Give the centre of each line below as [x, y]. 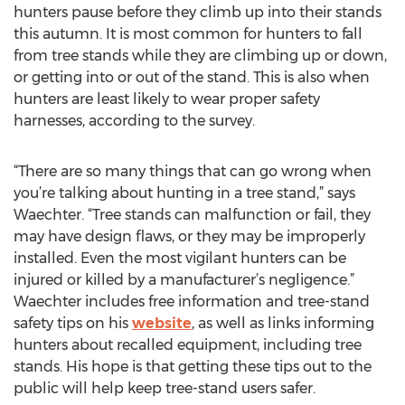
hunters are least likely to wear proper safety [167, 99]
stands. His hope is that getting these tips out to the [193, 367]
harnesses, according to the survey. [134, 121]
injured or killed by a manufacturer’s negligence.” [184, 280]
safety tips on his [73, 323]
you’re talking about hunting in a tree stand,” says [184, 193]
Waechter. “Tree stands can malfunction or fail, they [192, 215]
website [162, 323]
